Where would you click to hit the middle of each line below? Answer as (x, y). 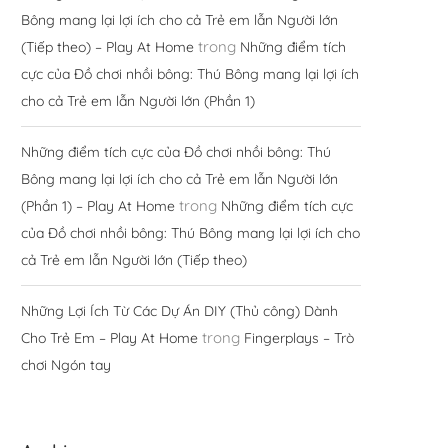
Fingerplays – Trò (299, 337)
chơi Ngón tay (66, 364)
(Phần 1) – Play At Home (98, 205)
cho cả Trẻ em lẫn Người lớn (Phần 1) (138, 100)
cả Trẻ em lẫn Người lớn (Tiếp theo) (134, 259)
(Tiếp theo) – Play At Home (107, 46)
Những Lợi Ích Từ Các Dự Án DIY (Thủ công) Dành (179, 310)
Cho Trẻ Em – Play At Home (109, 337)
